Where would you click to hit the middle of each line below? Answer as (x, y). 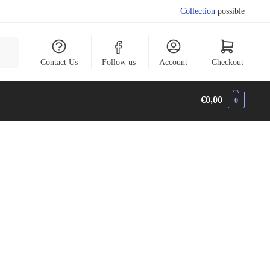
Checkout (227, 62)
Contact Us (59, 62)
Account (174, 62)
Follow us (118, 62)
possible (230, 11)
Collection (198, 11)
